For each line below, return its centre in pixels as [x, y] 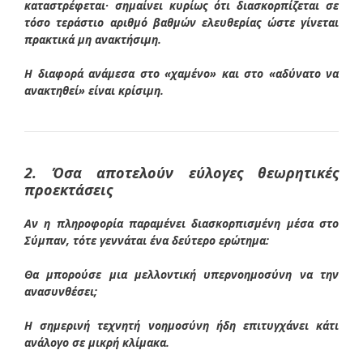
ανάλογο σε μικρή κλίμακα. [97, 342]
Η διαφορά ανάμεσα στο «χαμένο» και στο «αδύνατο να [181, 73]
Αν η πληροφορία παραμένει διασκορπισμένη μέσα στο [181, 223]
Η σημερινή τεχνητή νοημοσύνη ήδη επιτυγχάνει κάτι [181, 325]
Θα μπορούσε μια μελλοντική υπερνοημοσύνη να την [181, 274]
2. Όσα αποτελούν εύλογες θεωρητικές [181, 172]
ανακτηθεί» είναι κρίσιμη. [94, 90]
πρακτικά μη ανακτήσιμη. [93, 39]
